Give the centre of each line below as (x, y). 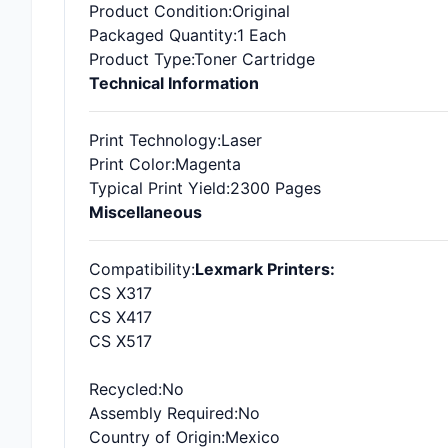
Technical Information (174, 83)
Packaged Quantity (161, 35)
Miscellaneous (145, 212)
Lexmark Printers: (265, 269)
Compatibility (140, 269)
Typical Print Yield (157, 188)
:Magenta (206, 164)
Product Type (140, 59)
